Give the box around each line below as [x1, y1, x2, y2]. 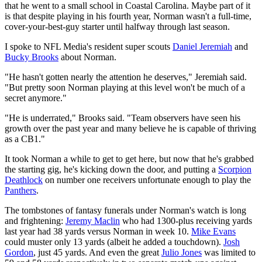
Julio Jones [161, 247, 202, 257]
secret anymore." [5, 92, 67, 103]
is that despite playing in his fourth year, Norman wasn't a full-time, [5, 11, 251, 21]
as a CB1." [5, 133, 45, 144]
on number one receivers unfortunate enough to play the [43, 174, 251, 185]
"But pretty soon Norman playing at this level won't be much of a [5, 82, 245, 92]
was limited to [202, 247, 256, 257]
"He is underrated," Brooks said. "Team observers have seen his [5, 112, 240, 123]
